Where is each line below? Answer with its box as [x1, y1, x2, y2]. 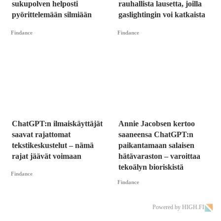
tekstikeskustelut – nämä [12, 141, 94, 149]
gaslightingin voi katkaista [118, 10, 205, 19]
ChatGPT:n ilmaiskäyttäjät [12, 119, 103, 128]
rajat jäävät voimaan [12, 151, 81, 160]
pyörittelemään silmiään [12, 10, 92, 19]
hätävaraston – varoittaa [118, 151, 200, 160]
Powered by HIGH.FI [152, 204, 204, 211]
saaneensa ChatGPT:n [118, 130, 193, 139]
